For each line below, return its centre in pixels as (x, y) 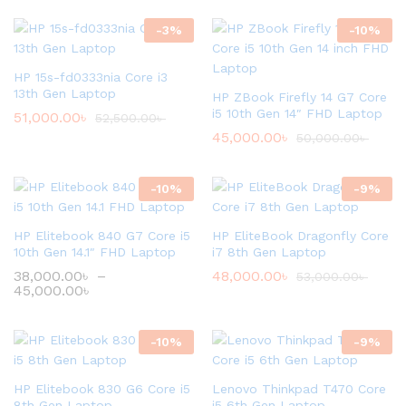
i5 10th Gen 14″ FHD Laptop (297, 113)
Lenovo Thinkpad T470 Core (299, 388)
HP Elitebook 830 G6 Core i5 (102, 388)
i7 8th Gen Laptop (269, 251)
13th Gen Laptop (65, 93)
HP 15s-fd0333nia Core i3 (91, 77)
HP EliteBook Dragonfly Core (300, 235)
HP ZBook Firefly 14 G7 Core (300, 97)
